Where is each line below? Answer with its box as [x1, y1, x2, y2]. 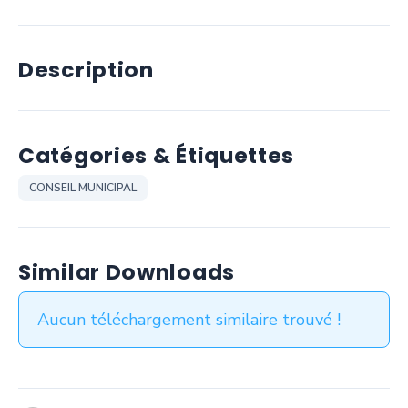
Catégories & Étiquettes [18, 140, 295, 170]
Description [18, 55, 154, 85]
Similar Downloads [18, 257, 235, 287]
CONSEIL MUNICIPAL [29, 180, 137, 195]
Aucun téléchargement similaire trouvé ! [37, 309, 341, 331]
